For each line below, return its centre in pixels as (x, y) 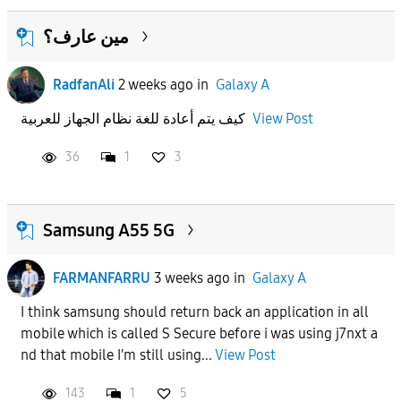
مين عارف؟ (85, 36)
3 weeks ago (192, 277)
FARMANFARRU (101, 277)
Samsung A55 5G (108, 230)
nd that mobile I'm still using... (117, 354)
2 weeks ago (155, 84)
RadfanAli (83, 84)
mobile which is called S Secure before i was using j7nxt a (199, 333)
